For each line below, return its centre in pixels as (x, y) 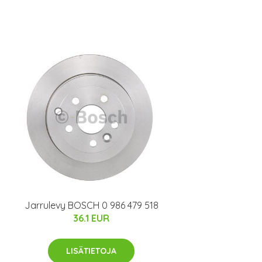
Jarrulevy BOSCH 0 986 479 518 (91, 205)
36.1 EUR (91, 218)
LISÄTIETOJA (91, 251)
